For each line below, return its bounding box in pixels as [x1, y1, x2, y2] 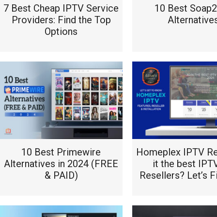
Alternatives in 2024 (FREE [4, 158, 119, 170]
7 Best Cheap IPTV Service [3, 2, 119, 14]
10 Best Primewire [21, 146, 101, 158]
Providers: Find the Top [11, 14, 111, 26]
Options [45, 26, 78, 37]
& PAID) [44, 170, 78, 181]
